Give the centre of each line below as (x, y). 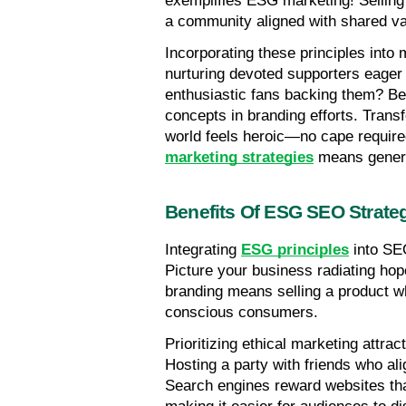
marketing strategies (239, 158)
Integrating (203, 250)
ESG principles (295, 250)
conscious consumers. (242, 313)
